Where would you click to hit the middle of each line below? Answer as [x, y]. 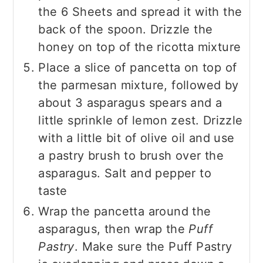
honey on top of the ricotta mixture [140, 47]
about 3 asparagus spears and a [130, 103]
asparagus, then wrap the [114, 229]
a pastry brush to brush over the [131, 156]
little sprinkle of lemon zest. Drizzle [141, 121]
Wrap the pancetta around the [125, 212]
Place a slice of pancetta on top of [138, 68]
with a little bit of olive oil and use [136, 138]
